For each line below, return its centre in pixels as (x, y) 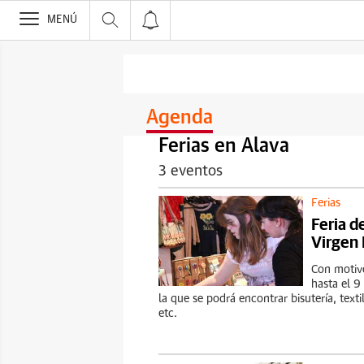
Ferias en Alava (224, 146)
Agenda (180, 118)
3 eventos (191, 171)
